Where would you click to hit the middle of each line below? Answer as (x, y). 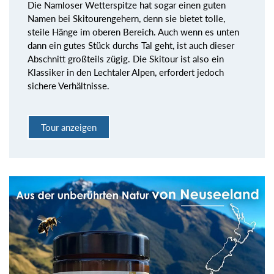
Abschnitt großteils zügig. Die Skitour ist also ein (126, 58)
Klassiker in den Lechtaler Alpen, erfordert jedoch (126, 72)
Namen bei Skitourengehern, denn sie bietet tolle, (126, 18)
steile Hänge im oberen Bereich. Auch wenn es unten (133, 31)
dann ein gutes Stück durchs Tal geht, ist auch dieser (131, 45)
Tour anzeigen (69, 128)
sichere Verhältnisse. (68, 85)
